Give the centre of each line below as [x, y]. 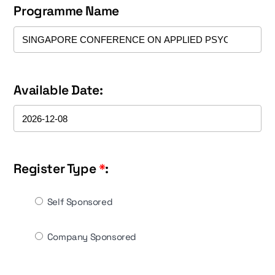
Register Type [56, 169]
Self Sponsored [79, 202]
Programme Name [66, 11]
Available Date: [58, 90]
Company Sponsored [91, 236]
